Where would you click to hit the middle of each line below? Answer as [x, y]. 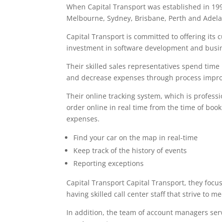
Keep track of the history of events [130, 151]
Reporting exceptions [109, 164]
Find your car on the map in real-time [136, 138]
